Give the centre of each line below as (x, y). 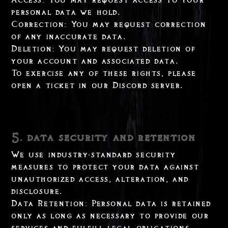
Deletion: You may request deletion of (104, 49)
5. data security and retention (104, 137)
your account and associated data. (95, 61)
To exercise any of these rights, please (104, 73)
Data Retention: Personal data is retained (111, 203)
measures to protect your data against (105, 167)
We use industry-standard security (94, 154)
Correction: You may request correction (109, 24)
